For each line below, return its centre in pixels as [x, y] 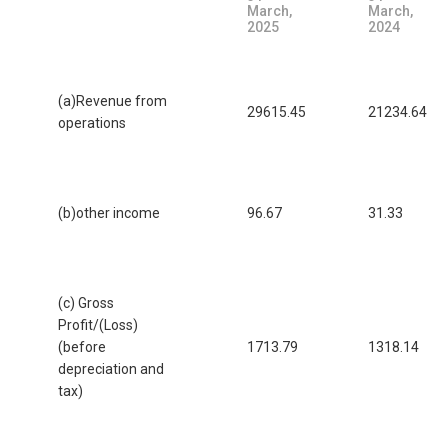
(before [82, 346]
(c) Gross [86, 302]
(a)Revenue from [112, 100]
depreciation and [111, 368]
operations [92, 122]
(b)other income [109, 212]
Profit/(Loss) [98, 324]
